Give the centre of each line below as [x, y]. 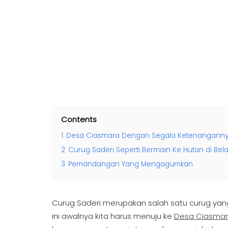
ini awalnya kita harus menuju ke [113, 216]
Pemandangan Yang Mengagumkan [131, 164]
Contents [79, 119]
